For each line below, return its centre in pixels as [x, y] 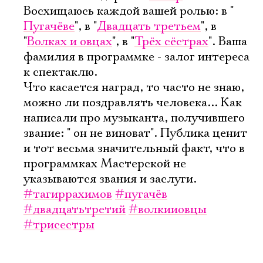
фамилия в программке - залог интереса [136, 57]
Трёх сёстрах [171, 42]
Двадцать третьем [149, 26]
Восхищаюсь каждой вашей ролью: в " [129, 11]
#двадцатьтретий [75, 210]
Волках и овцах [70, 42]
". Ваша [228, 42]
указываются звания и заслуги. [110, 179]
